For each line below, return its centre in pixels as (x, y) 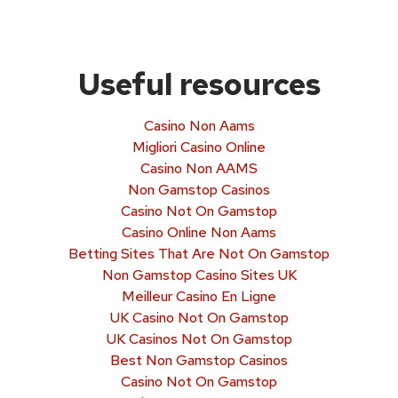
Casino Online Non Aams (199, 232)
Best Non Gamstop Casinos (199, 360)
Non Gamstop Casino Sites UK (199, 275)
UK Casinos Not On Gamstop (199, 338)
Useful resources (199, 84)
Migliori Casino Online (199, 147)
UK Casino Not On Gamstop (199, 317)
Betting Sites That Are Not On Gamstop (199, 253)
